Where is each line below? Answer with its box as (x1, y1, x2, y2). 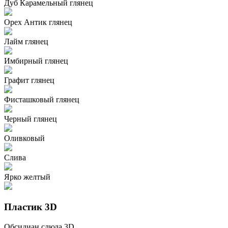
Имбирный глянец (4, 56, 68, 66)
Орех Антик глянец (4, 18, 72, 27)
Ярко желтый (4, 173, 50, 182)
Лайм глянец (4, 37, 48, 46)
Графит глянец (4, 76, 54, 85)
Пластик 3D (4, 201, 57, 212)
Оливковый (4, 134, 45, 143)
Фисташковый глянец (4, 95, 79, 104)
